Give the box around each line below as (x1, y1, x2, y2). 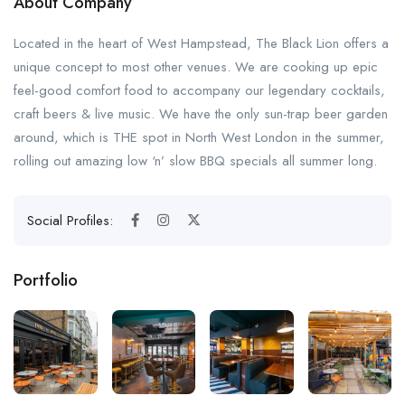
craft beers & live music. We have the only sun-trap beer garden (14, 104, 388, 124)
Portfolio (14, 268, 78, 292)
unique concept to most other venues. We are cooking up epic (14, 57, 378, 77)
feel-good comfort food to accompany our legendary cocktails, (14, 80, 385, 100)
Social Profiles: (27, 211, 118, 231)
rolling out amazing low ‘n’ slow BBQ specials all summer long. (14, 151, 377, 171)
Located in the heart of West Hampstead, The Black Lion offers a (14, 33, 389, 53)
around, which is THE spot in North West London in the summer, (14, 127, 384, 147)
